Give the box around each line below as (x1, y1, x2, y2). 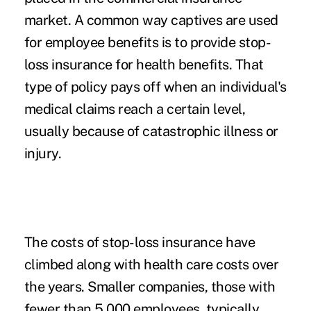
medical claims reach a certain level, (24, 100, 246, 117)
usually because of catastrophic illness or (24, 122, 278, 140)
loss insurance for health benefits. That (24, 56, 264, 73)
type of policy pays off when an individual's (24, 78, 287, 95)
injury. (24, 144, 62, 162)
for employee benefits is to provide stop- (24, 33, 271, 51)
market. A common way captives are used (24, 11, 278, 28)
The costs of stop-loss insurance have (24, 233, 255, 251)
